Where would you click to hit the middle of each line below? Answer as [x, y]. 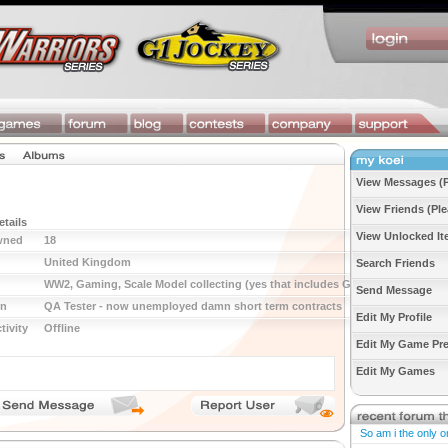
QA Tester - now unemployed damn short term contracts [193, 306]
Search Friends [395, 263]
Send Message [394, 290]
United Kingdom [87, 262]
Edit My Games [395, 371]
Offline [62, 328]
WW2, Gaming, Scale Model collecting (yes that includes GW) [204, 284]
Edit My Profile [394, 317]
